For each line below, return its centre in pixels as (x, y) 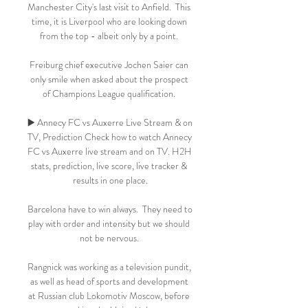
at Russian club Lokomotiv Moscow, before (109, 296)
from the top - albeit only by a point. (110, 36)
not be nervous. (110, 238)
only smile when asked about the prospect (109, 79)
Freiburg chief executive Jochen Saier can (109, 65)
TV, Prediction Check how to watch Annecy (110, 137)
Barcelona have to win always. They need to (110, 209)
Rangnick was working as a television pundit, (109, 267)
